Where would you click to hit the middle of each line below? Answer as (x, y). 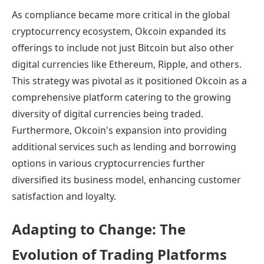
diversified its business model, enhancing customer (126, 179)
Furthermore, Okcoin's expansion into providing (119, 130)
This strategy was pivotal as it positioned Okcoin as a (129, 80)
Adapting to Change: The (99, 229)
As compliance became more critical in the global (121, 14)
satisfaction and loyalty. (64, 196)
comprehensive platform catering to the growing (121, 97)
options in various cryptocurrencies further (108, 163)
